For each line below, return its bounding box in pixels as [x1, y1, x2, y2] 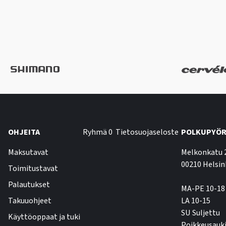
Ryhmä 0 [83, 127, 113, 138]
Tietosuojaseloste [115, 127, 179, 138]
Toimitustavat [8, 163, 58, 174]
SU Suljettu [181, 207, 220, 218]
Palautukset [8, 179, 50, 190]
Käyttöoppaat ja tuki [8, 211, 80, 222]
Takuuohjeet [8, 195, 51, 206]
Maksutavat [8, 147, 48, 158]
